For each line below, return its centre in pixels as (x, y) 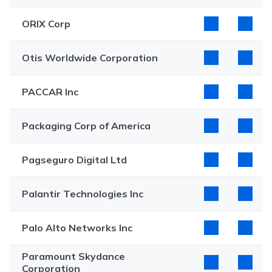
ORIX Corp (46, 24)
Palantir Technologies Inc (83, 194)
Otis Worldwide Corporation (90, 58)
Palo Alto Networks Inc (77, 228)
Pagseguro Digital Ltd (74, 160)
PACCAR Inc (50, 92)
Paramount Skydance (73, 256)
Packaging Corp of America (86, 126)
